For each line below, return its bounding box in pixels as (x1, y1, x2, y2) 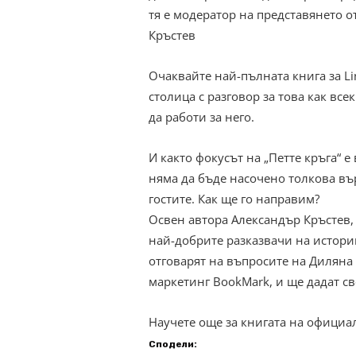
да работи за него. (149, 109, 254, 126)
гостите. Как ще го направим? (149, 191, 319, 207)
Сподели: (149, 339, 197, 350)
